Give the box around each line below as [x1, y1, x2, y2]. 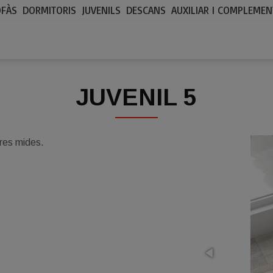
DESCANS [126, 4, 166, 16]
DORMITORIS [23, 4, 77, 16]
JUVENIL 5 [76, 84, 197, 110]
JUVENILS [82, 4, 121, 16]
